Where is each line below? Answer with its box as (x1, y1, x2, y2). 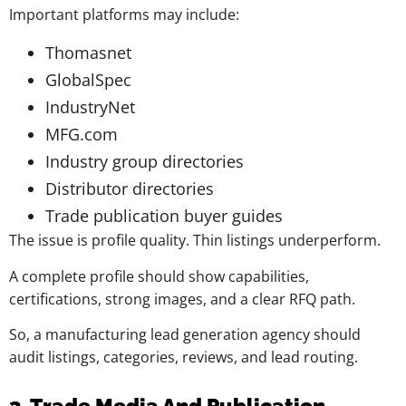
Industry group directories (45, 150, 244, 173)
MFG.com (45, 123, 118, 146)
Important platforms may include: (9, 5, 239, 25)
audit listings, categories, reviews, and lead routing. (9, 347, 358, 368)
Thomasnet (45, 42, 131, 64)
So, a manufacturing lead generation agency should (9, 324, 361, 345)
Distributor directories (45, 178, 214, 200)
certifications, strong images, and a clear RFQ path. (9, 288, 355, 309)
